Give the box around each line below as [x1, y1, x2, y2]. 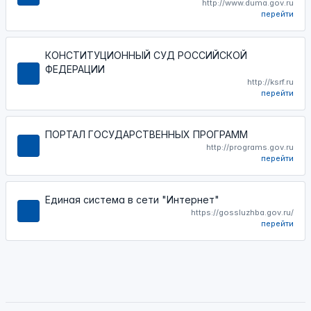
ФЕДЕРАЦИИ [45, 62, 105, 75]
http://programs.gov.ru [206, 142, 294, 152]
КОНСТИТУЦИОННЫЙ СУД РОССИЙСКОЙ [45, 49, 247, 61]
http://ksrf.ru [247, 76, 294, 87]
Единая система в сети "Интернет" [45, 193, 219, 205]
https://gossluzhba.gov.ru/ [191, 207, 294, 217]
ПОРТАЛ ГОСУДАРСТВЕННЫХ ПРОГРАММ [45, 128, 248, 140]
